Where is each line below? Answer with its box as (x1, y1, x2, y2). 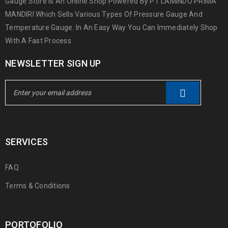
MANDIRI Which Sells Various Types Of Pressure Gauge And (5, 10, 203, 18)
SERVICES (5, 136, 48, 147)
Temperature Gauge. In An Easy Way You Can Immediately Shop (5, 23, 218, 32)
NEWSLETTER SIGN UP (5, 58, 101, 69)
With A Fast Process (5, 37, 71, 45)
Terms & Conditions (5, 182, 70, 190)
